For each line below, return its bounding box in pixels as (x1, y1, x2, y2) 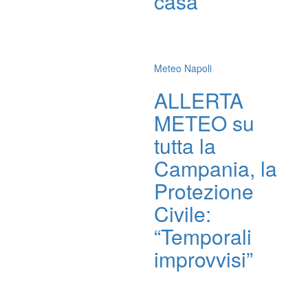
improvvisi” (154, 244, 253, 274)
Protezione (154, 176, 254, 206)
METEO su (154, 108, 254, 137)
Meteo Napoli (154, 61, 212, 75)
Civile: (154, 199, 211, 228)
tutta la (154, 131, 216, 160)
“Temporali (154, 221, 252, 251)
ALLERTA (154, 85, 243, 115)
